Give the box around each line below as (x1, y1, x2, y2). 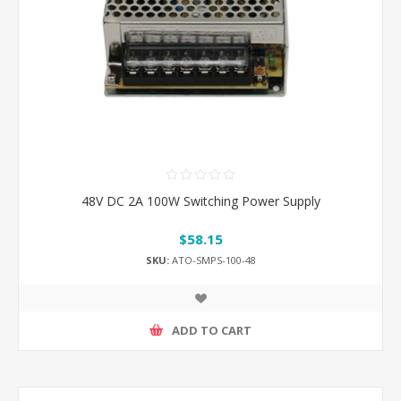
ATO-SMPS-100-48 (168, 252, 256, 267)
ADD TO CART (172, 322, 252, 339)
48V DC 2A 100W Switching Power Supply (81, 192, 320, 210)
